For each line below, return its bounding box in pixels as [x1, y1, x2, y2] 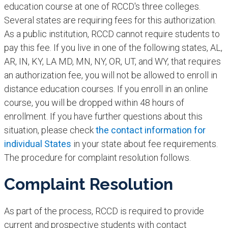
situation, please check [4, 125, 96, 136]
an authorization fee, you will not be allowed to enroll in [4, 70, 217, 81]
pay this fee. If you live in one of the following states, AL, [4, 42, 222, 53]
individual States [4, 138, 71, 150]
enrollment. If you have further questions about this [4, 111, 203, 122]
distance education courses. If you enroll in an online [4, 83, 208, 95]
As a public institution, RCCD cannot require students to [4, 28, 220, 40]
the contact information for [95, 125, 206, 136]
